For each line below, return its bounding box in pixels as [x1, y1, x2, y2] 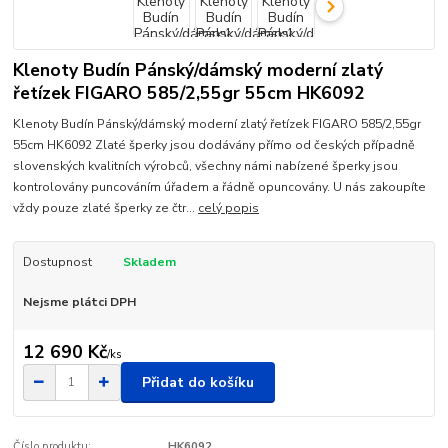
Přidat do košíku [142, 372, 254, 392]
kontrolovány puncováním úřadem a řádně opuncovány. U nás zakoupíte [13, 178, 427, 195]
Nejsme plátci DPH [22, 293, 136, 310]
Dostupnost [22, 253, 92, 270]
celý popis [198, 199, 260, 216]
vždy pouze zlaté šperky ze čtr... [13, 199, 199, 216]
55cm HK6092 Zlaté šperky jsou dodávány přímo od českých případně [13, 136, 416, 153]
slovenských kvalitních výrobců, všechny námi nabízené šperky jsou [13, 157, 399, 174]
